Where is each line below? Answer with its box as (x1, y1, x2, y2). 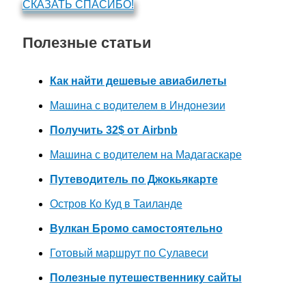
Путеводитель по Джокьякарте (49, 173, 218, 186)
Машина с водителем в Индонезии (49, 100, 225, 112)
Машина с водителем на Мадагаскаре (49, 149, 242, 161)
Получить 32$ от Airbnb (49, 124, 178, 137)
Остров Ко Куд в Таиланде (49, 198, 182, 210)
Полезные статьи (22, 33, 152, 51)
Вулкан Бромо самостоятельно (49, 223, 223, 235)
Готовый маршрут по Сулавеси (49, 247, 208, 260)
